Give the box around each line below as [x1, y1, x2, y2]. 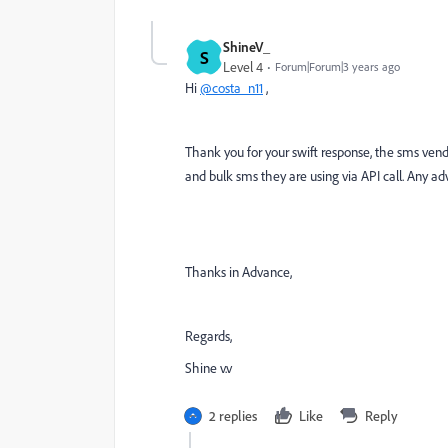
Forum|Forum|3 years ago [275, 59, 400, 74]
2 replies [209, 407, 257, 424]
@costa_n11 [200, 79, 263, 97]
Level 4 [223, 58, 263, 76]
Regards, [185, 327, 232, 345]
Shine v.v [185, 359, 232, 377]
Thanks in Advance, [185, 263, 292, 281]
